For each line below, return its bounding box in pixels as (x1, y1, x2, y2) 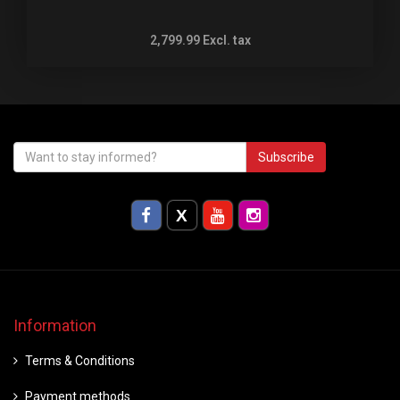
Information (13, 316, 96, 336)
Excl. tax (202, 33, 251, 47)
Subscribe (258, 150, 314, 164)
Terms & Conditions (25, 354, 135, 369)
